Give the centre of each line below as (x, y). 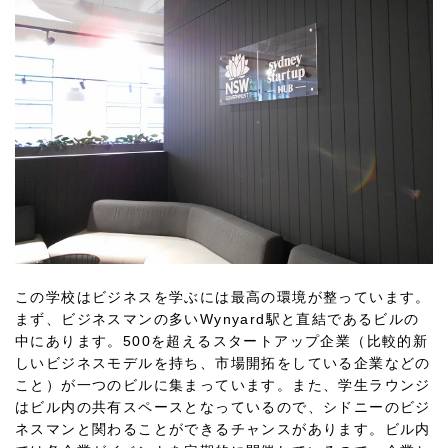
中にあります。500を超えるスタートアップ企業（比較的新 (222, 341)
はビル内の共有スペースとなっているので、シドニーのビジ (223, 407)
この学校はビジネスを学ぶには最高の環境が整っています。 (223, 297)
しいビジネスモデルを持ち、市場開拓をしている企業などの (223, 363)
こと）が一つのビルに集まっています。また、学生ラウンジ (223, 385)
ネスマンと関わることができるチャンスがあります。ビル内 (223, 429)
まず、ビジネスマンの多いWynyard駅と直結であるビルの (217, 319)
